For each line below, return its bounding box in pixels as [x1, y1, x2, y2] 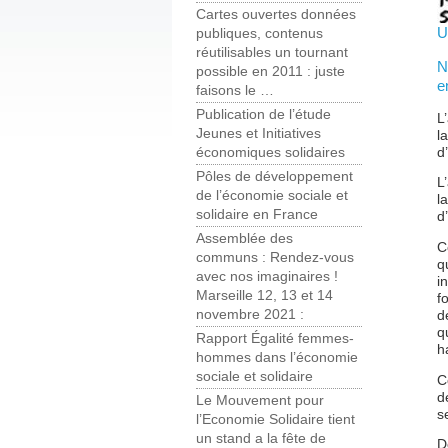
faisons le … [196, 83, 274, 99]
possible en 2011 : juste [196, 64, 345, 80]
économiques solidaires [196, 145, 345, 161]
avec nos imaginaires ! [196, 269, 338, 285]
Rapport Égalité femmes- [196, 331, 354, 347]
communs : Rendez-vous [196, 250, 354, 266]
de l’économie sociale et [196, 188, 348, 204]
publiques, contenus [196, 26, 323, 42]
